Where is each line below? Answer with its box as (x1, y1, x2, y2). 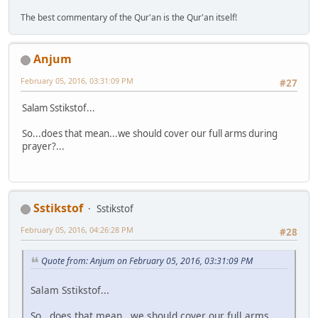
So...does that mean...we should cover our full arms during (22, 126, 278, 140)
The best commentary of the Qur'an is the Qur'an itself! (21, 11, 237, 24)
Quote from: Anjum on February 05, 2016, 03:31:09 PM (41, 255, 253, 268)
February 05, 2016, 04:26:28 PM (21, 224, 133, 235)
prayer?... (22, 139, 65, 153)
